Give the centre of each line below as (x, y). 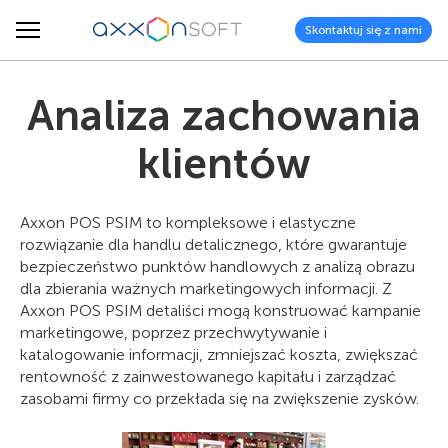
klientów (224, 164)
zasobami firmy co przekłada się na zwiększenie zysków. (219, 398)
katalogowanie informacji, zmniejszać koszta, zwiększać (219, 354)
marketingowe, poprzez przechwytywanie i (173, 332)
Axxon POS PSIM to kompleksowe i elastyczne (188, 222)
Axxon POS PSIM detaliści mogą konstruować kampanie (220, 310)
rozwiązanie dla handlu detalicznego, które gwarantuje (213, 244)
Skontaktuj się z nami (363, 29)
